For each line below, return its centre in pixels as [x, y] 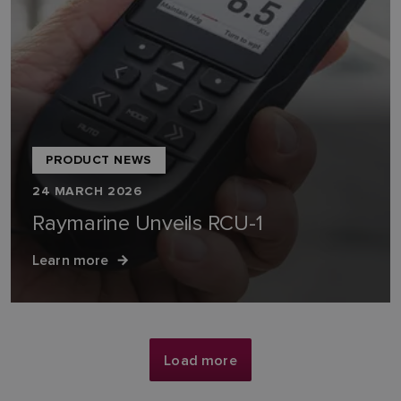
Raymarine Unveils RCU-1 [148, 223]
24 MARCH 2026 [87, 191]
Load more [200, 360]
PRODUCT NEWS [99, 160]
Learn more [71, 260]
